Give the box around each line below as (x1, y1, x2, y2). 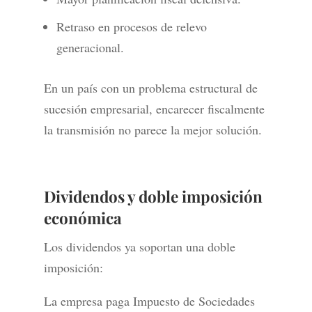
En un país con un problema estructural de (43, 79, 258, 97)
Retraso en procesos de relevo (56, 18, 207, 36)
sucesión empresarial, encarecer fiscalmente (43, 100, 265, 118)
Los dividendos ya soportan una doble (43, 238, 235, 256)
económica (43, 208, 122, 229)
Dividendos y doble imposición (43, 186, 263, 208)
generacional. (56, 39, 124, 56)
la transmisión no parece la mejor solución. (43, 121, 262, 139)
